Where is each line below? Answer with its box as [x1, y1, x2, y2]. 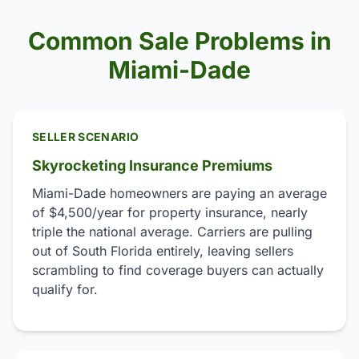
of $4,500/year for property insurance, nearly [32, 204, 308, 220]
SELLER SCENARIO [32, 130, 139, 143]
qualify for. [32, 281, 98, 297]
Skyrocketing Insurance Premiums [32, 157, 272, 174]
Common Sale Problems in [27, 26, 332, 55]
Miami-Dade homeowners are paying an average [32, 185, 327, 201]
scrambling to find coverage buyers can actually [32, 262, 324, 278]
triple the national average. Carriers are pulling [32, 224, 313, 240]
